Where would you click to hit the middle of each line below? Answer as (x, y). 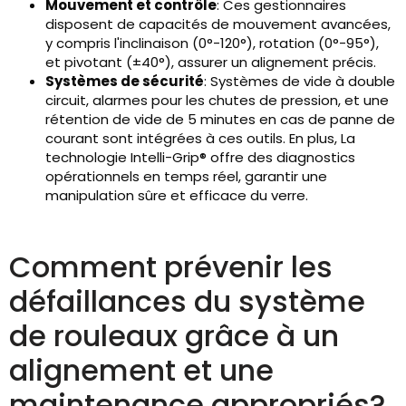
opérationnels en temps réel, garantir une (186, 177)
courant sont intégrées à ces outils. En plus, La (200, 139)
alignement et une (141, 371)
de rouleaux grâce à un (174, 336)
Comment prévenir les (171, 267)
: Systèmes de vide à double (300, 82)
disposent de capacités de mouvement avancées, (218, 24)
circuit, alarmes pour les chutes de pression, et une (217, 101)
